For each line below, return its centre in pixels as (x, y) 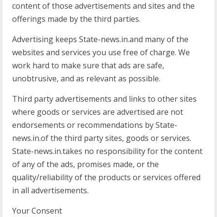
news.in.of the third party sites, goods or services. (102, 138)
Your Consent (37, 211)
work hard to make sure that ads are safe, (88, 65)
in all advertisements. (50, 190)
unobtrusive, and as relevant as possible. (86, 78)
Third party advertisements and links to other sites (104, 99)
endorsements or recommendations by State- (95, 125)
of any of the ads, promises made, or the (85, 164)
